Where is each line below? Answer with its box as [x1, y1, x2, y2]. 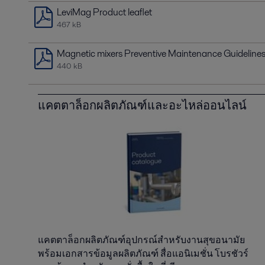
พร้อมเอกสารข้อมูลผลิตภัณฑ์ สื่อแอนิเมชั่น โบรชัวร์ [38, 247, 248, 261]
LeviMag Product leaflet [57, 5, 152, 20]
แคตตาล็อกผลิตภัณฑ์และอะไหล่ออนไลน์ [38, 97, 247, 114]
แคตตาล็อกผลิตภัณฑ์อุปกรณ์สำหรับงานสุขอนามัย [38, 233, 245, 247]
